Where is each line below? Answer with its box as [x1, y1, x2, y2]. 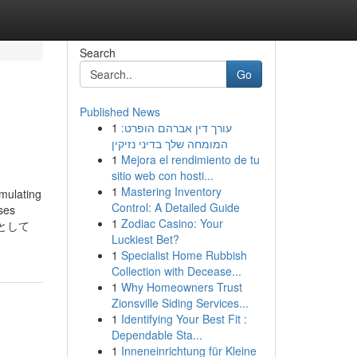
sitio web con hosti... [111, 167, 214, 183]
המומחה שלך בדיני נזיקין [111, 135, 228, 151]
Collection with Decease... [111, 263, 241, 279]
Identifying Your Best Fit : [120, 311, 247, 327]
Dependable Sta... [111, 327, 202, 343]
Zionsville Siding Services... [111, 295, 249, 311]
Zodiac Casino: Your [120, 215, 223, 231]
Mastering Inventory [120, 183, 222, 199]
